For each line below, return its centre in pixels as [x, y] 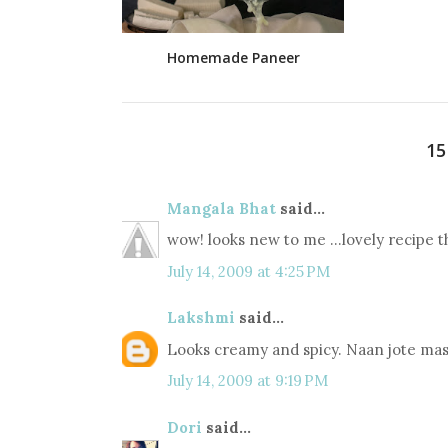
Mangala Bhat [221, 208]
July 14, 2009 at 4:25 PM [248, 271]
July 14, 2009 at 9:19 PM [247, 381]
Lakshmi [201, 318]
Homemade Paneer [233, 57]
